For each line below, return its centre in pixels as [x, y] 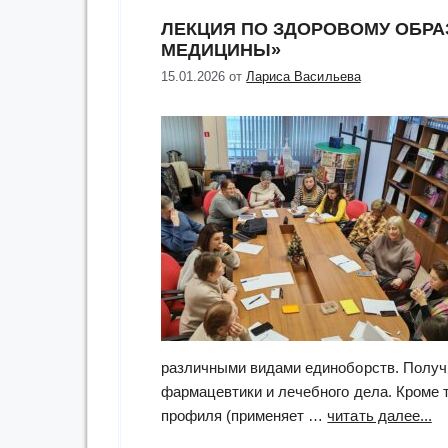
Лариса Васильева [303, 77]
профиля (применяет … [244, 416]
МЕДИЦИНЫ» [221, 49]
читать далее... [379, 416]
